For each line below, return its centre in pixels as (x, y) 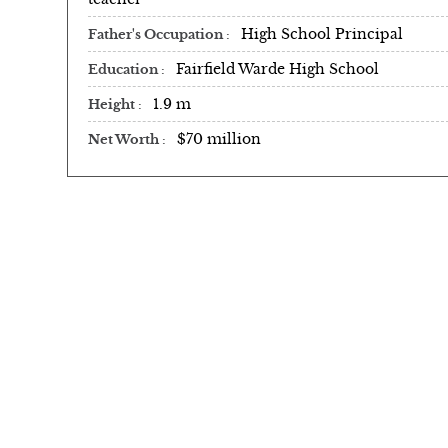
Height (113, 104)
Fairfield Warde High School (277, 68)
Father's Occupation (157, 34)
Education (124, 69)
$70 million (219, 138)
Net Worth (125, 139)
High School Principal (322, 33)
